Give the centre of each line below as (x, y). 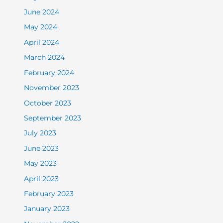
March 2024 (45, 57)
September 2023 (53, 118)
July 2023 (40, 133)
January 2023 (47, 209)
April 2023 (42, 178)
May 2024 (41, 27)
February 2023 (49, 193)
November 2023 (52, 88)
